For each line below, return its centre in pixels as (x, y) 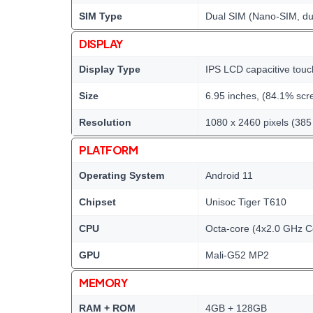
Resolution (105, 122)
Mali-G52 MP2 (237, 255)
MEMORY (103, 283)
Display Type (110, 69)
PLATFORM (109, 150)
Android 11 (229, 175)
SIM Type (101, 16)
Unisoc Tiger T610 (246, 202)
